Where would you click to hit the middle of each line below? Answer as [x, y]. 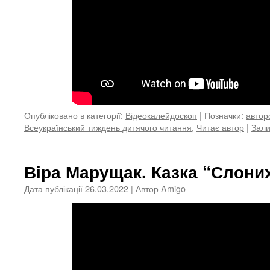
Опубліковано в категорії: [74, 115]
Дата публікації [53, 188]
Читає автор [220, 127]
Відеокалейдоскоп [161, 115]
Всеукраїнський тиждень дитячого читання [108, 127]
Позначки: [224, 115]
